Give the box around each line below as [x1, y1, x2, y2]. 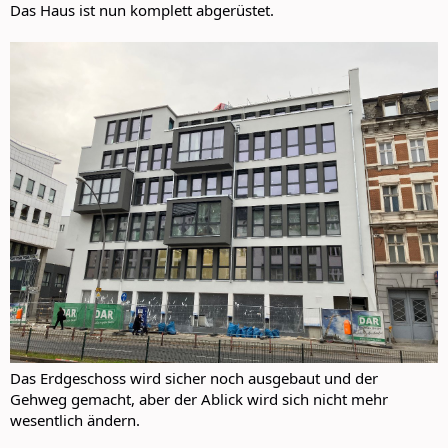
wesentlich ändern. [10, 410, 140, 431]
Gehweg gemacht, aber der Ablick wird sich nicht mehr [10, 389, 388, 410]
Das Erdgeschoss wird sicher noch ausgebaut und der [10, 368, 378, 389]
